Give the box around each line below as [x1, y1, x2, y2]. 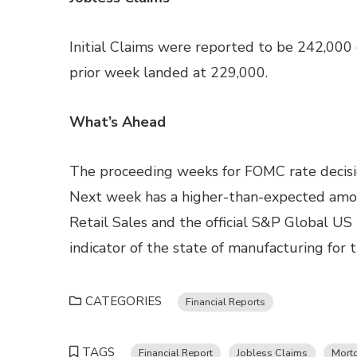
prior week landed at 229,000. [69, 63, 268, 82]
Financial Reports [186, 295, 265, 308]
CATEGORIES [85, 293, 162, 309]
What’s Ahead [69, 112, 166, 131]
